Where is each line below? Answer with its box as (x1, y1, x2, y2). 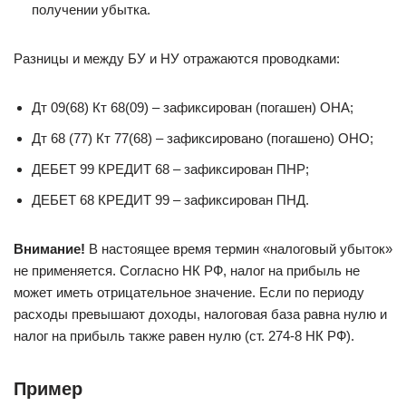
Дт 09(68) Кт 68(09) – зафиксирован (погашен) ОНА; (32, 100, 353, 115)
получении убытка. (32, 2, 150, 17)
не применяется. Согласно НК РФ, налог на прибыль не (14, 263, 360, 278)
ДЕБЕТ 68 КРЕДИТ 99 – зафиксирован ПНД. (32, 192, 309, 208)
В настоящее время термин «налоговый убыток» (85, 241, 392, 256)
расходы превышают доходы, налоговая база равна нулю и (14, 306, 387, 322)
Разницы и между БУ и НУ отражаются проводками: (14, 51, 340, 66)
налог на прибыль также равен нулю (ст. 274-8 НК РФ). (14, 328, 354, 343)
